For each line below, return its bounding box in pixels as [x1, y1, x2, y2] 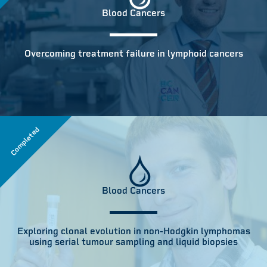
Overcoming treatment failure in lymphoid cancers [24, 48, 243, 59]
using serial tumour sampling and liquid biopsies [29, 237, 238, 247]
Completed [8, 125, 42, 158]
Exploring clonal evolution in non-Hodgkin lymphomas [17, 226, 250, 237]
